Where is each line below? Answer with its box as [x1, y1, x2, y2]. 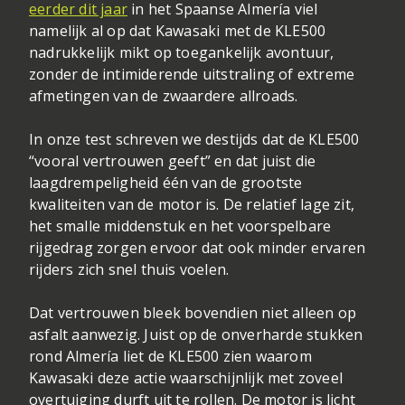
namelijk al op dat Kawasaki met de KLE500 [29, 21, 326, 42]
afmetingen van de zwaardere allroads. [29, 86, 298, 107]
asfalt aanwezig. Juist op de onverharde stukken [29, 325, 363, 345]
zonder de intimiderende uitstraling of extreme [29, 64, 355, 85]
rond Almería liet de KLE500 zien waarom [29, 346, 312, 367]
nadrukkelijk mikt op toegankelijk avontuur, [29, 42, 334, 63]
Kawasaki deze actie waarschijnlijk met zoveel [29, 368, 344, 389]
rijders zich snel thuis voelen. [29, 259, 230, 280]
